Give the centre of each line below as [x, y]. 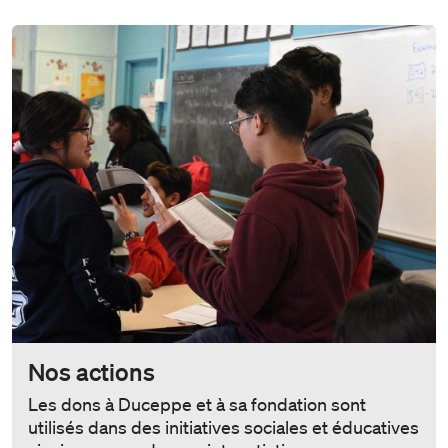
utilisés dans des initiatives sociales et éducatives [223, 426]
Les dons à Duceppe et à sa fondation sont [197, 403]
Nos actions [91, 371]
